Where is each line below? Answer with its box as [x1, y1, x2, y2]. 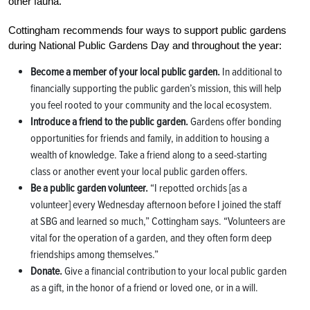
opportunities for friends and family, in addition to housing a [30, 131, 269, 145]
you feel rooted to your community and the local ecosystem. [30, 98, 272, 112]
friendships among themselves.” [30, 247, 158, 262]
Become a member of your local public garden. [30, 64, 220, 79]
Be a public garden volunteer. [30, 181, 148, 195]
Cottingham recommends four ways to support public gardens [8, 24, 286, 36]
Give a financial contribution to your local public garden [62, 264, 286, 278]
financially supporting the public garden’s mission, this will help [30, 81, 282, 95]
